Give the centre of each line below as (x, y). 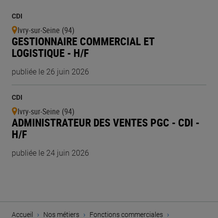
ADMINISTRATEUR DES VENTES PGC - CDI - (106, 123)
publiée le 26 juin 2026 (50, 72)
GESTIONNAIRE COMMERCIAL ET (83, 41)
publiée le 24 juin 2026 (50, 153)
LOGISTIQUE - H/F (50, 53)
